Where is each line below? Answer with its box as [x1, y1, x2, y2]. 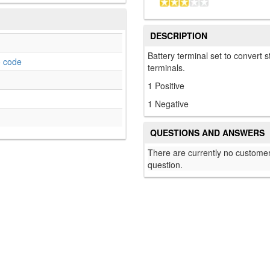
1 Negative [148, 98, 189, 110]
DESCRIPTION [150, 30, 207, 42]
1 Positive [148, 80, 184, 92]
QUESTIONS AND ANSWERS [150, 127, 265, 139]
